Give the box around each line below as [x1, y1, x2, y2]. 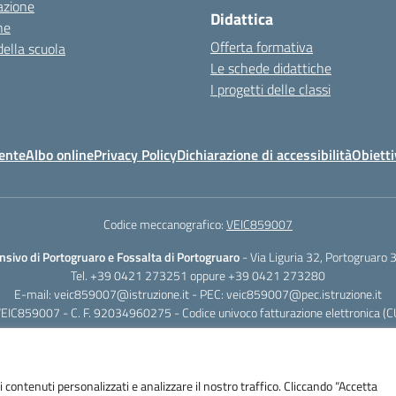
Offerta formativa [210, 36, 313, 57]
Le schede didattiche [210, 57, 331, 79]
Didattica [210, 7, 273, 31]
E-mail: [14, 285, 54, 303]
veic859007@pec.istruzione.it [226, 285, 382, 303]
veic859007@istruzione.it [54, 285, 189, 303]
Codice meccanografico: [103, 215, 226, 233]
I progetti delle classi [210, 79, 331, 100]
